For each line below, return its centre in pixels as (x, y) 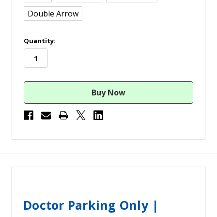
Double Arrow (53, 13)
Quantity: (40, 40)
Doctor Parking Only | (91, 205)
